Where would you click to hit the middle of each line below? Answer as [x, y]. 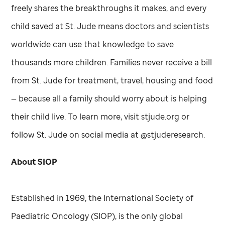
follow [24, 134]
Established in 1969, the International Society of [102, 198]
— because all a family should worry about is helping [109, 98]
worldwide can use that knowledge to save [93, 44]
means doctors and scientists [153, 26]
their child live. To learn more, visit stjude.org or [100, 116]
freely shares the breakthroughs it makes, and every [109, 8]
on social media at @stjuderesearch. [136, 134]
